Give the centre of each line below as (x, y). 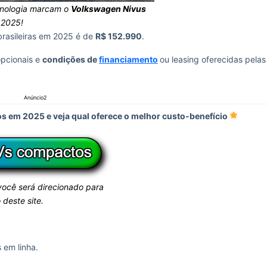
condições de (71, 59)
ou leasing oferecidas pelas (213, 59)
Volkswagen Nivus (108, 9)
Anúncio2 (35, 97)
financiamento (128, 59)
